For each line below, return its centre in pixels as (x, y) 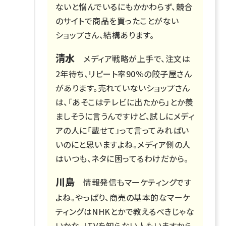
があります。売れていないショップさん (123, 88)
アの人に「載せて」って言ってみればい (122, 130)
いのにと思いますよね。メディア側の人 (123, 144)
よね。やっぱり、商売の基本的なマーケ (123, 197)
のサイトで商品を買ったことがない (117, 20)
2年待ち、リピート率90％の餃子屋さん (124, 73)
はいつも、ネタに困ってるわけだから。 (122, 158)
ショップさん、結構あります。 (105, 35)
